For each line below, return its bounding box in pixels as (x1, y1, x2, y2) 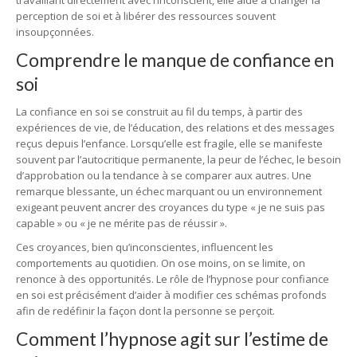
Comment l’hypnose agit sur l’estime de (16, 328, 328, 350)
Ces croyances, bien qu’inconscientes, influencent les (16, 240, 273, 254)
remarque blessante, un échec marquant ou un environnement (16, 184, 322, 198)
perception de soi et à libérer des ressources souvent (16, 9, 276, 23)
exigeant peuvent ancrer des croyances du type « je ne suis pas (16, 200, 325, 214)
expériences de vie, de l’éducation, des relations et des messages (16, 120, 335, 135)
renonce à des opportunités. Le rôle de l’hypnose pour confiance (16, 272, 329, 286)
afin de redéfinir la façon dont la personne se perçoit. (16, 304, 275, 318)
